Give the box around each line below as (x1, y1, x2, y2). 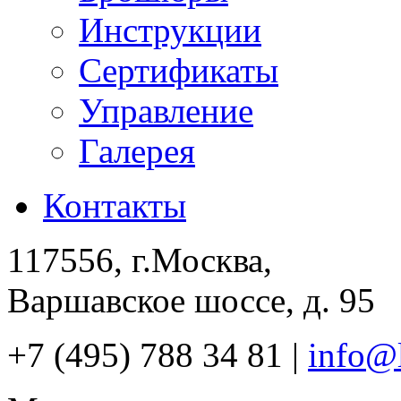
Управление (79, 90, 253, 130)
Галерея (79, 131, 195, 170)
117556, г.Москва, (7, 240, 272, 279)
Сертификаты (79, 50, 278, 90)
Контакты (43, 185, 186, 225)
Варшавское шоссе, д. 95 (7, 280, 375, 320)
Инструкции (79, 10, 261, 49)
